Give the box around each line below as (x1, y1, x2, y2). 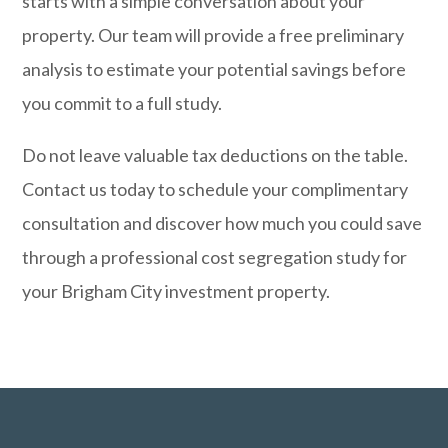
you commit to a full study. (22, 92, 223, 114)
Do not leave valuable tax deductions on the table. (22, 144, 409, 166)
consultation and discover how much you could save (22, 212, 423, 234)
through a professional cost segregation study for (22, 246, 408, 268)
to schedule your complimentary (155, 178, 409, 200)
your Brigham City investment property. (22, 280, 331, 302)
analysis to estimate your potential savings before (22, 58, 407, 80)
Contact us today (22, 178, 156, 200)
